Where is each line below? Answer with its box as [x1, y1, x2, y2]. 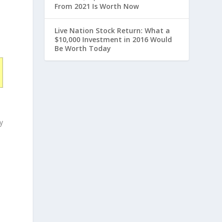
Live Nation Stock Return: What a [55, 26, 170, 36]
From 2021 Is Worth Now [55, 1, 139, 11]
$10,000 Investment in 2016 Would [55, 35, 172, 45]
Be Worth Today [55, 44, 111, 54]
